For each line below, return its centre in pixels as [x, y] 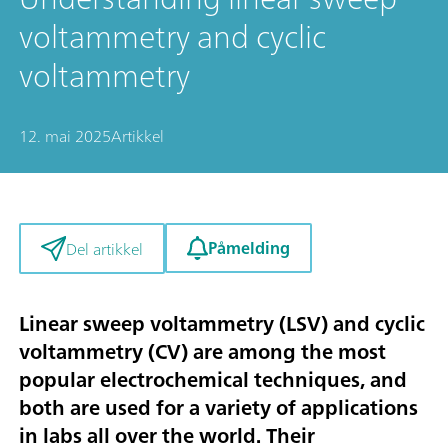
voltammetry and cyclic [172, 37]
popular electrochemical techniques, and [213, 379]
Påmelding [248, 248]
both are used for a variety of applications [218, 407]
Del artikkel [104, 248]
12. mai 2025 [65, 136]
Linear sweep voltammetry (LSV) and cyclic [222, 323]
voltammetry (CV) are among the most [202, 351]
